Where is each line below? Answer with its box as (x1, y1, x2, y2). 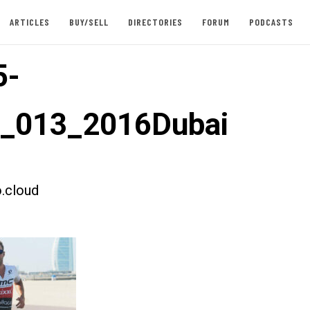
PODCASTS (248, 16, 293, 28)
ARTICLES (9, 16, 50, 28)
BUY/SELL (69, 16, 109, 28)
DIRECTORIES (127, 16, 183, 28)
